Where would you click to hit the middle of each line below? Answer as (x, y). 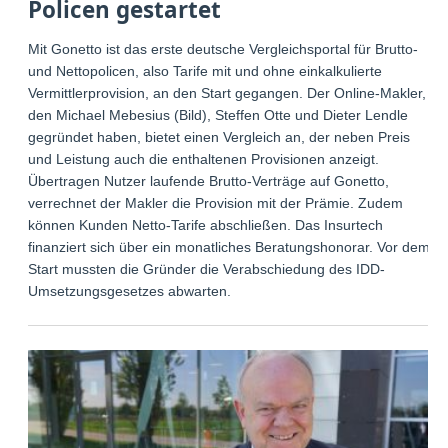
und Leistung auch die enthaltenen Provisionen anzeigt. (204, 159)
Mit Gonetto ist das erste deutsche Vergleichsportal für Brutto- (223, 49)
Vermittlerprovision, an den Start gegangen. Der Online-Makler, (227, 93)
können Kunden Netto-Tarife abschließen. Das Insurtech (206, 225)
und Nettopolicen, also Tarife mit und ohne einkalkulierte (205, 71)
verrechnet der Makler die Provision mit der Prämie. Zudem (216, 203)
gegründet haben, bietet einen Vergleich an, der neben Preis (219, 137)
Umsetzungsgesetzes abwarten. (130, 291)
